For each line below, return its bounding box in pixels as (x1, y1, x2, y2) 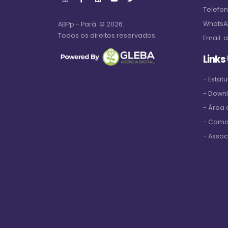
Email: (203, 34, 223, 42)
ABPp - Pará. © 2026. (58, 20, 124, 28)
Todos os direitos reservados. (58, 31, 157, 40)
